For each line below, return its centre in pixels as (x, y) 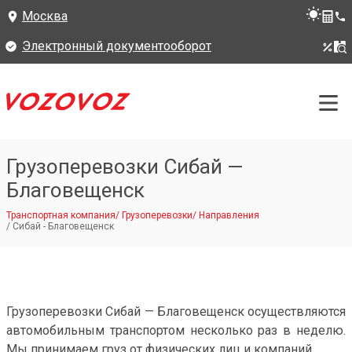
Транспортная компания (61, 215)
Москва (45, 16)
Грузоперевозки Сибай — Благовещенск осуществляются (176, 312)
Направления (229, 215)
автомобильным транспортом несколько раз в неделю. (176, 330)
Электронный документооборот (117, 46)
